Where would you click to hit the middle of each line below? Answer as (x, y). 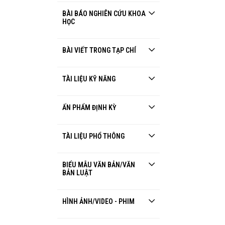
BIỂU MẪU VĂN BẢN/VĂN (99, 165)
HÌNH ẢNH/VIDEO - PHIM (100, 201)
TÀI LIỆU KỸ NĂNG (90, 79)
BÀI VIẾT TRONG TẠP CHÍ (101, 50)
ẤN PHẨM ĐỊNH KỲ (91, 107)
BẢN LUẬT (79, 173)
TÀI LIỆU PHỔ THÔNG (95, 136)
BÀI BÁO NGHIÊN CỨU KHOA (104, 14)
